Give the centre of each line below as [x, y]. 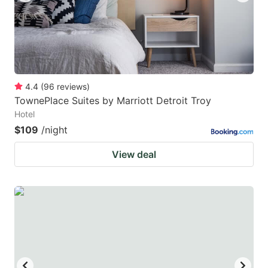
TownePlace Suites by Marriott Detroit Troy [113, 100]
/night [54, 130]
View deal [134, 154]
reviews [72, 86]
